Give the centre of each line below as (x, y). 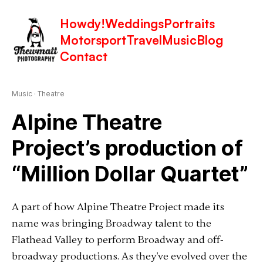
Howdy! (82, 23)
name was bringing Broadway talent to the (111, 223)
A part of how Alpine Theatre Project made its (118, 207)
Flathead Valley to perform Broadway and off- (117, 240)
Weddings (134, 23)
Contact (84, 56)
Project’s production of (127, 148)
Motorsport (93, 40)
